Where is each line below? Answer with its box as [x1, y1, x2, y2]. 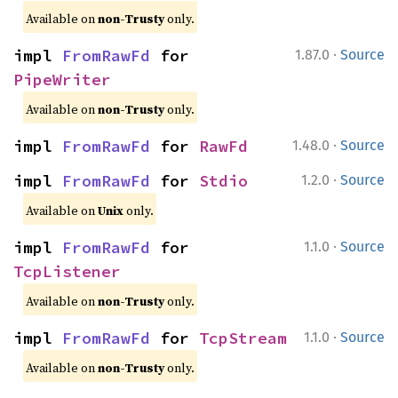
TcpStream [199, 328, 287, 348]
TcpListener [13, 261, 121, 282]
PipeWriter [13, 69, 111, 90]
